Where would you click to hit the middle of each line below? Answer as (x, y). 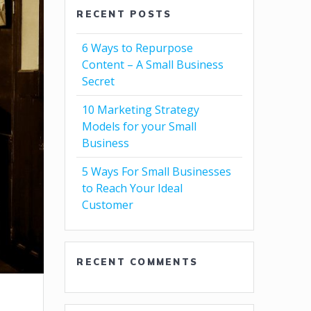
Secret (99, 81)
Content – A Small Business (153, 64)
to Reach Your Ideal (133, 188)
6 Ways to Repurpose (138, 48)
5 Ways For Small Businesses (157, 171)
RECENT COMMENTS (137, 261)
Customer (108, 204)
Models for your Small (140, 126)
